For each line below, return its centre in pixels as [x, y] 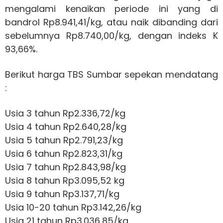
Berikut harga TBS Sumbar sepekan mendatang [111, 75]
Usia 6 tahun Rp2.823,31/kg [64, 154]
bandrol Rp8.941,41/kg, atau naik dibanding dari [111, 22]
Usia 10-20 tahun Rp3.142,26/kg [73, 208]
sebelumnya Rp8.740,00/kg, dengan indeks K [111, 36]
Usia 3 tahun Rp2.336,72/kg [65, 113]
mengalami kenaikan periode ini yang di [111, 9]
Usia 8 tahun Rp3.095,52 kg [65, 181]
